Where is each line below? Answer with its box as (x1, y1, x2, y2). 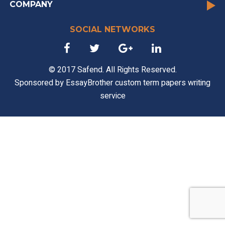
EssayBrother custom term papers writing (66, 77, 210, 89)
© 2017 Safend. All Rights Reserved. (48, 64, 177, 76)
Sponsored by (15, 77, 66, 89)
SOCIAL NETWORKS (70, 25, 155, 34)
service (99, 90, 126, 102)
